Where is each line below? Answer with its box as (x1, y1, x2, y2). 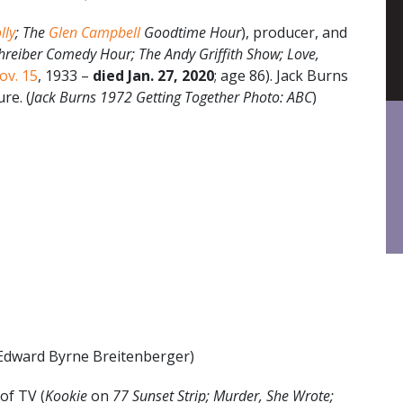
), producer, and (241, 22, 347, 42)
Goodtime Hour (140, 22, 241, 42)
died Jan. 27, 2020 (93, 65, 214, 85)
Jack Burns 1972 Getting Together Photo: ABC (31, 86, 312, 107)
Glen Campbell (49, 22, 140, 42)
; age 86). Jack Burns (214, 65, 348, 85)
